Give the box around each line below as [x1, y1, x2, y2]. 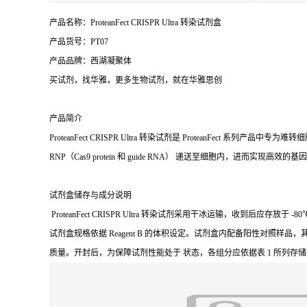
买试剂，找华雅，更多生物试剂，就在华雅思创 [49, 75, 222, 85]
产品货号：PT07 [49, 37, 108, 47]
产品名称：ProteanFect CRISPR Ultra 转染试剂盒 [49, 18, 221, 27]
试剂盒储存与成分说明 [49, 191, 132, 200]
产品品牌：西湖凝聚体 [49, 56, 132, 66]
